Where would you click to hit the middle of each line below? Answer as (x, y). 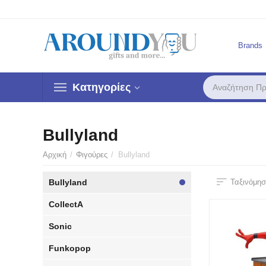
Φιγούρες (92, 155)
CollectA (66, 204)
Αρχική (55, 155)
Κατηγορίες (102, 87)
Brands (250, 45)
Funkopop (70, 248)
